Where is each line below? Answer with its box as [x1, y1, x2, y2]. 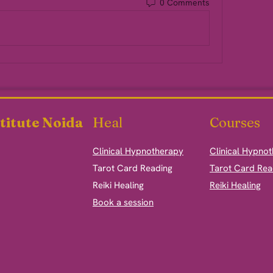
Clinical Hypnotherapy [93, 145, 183, 157]
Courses [210, 114, 260, 131]
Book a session [93, 196, 154, 208]
